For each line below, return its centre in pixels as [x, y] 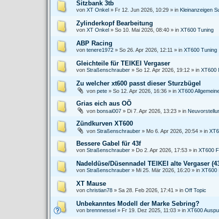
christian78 [99, 190]
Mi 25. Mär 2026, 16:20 [163, 170]
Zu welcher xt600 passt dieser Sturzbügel [139, 83]
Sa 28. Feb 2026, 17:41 [146, 190]
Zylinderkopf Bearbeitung [115, 23]
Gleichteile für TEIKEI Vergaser [123, 63]
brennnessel [101, 210]
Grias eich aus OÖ [104, 103]
